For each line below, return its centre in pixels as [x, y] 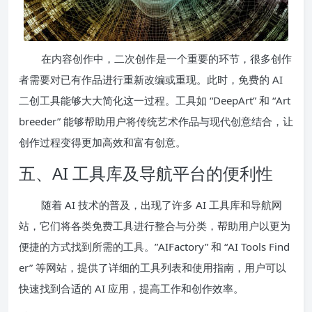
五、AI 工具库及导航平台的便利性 [146, 173]
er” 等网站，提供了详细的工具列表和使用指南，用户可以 [153, 267]
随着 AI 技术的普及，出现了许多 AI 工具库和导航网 [162, 204]
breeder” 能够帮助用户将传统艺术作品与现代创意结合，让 [156, 121]
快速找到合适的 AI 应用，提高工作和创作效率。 [131, 288]
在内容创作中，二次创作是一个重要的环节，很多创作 [166, 58]
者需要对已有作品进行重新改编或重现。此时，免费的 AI [151, 79]
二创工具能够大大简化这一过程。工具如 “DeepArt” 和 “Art [155, 100]
